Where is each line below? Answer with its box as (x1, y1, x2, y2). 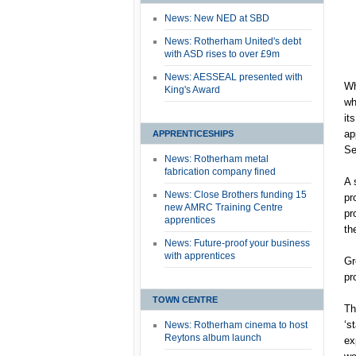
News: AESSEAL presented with (164, 72, 303, 83)
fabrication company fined (164, 166, 276, 177)
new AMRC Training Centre (164, 202, 283, 213)
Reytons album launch (164, 332, 261, 343)
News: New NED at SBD (164, 13, 269, 24)
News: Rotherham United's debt (164, 36, 301, 47)
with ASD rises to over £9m (164, 48, 280, 60)
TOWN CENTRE (153, 295, 218, 304)
